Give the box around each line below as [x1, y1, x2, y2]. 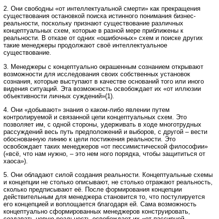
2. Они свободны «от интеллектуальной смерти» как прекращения [3, 5, 200, 13]
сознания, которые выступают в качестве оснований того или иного [3, 77, 204, 85]
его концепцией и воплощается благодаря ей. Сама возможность [3, 200, 197, 208]
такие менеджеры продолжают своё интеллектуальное [3, 42, 167, 49]
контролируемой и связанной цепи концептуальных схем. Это [3, 113, 187, 121]
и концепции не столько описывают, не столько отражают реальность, [3, 178, 213, 186]
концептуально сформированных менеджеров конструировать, [3, 208, 190, 216]
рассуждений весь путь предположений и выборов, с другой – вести [3, 128, 207, 136]
